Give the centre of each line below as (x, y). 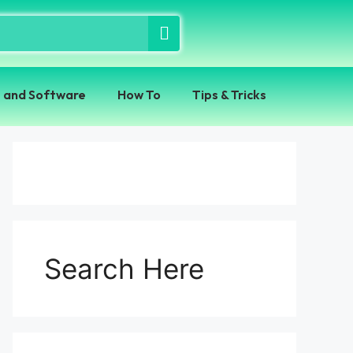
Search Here (124, 269)
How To (139, 95)
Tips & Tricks (229, 95)
